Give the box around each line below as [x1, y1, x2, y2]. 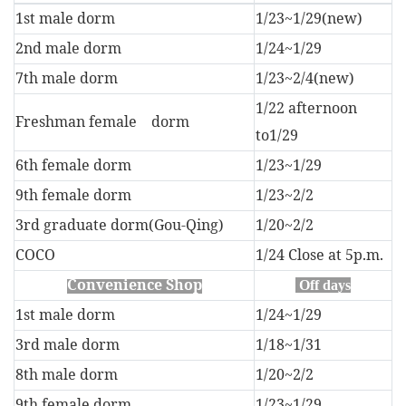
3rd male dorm [15, 334, 120, 355]
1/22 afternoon [256, 98, 357, 119]
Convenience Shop [66, 275, 202, 295]
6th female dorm [15, 155, 131, 176]
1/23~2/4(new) [256, 68, 354, 89]
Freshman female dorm [15, 111, 189, 132]
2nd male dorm [15, 38, 121, 59]
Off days [295, 277, 351, 294]
